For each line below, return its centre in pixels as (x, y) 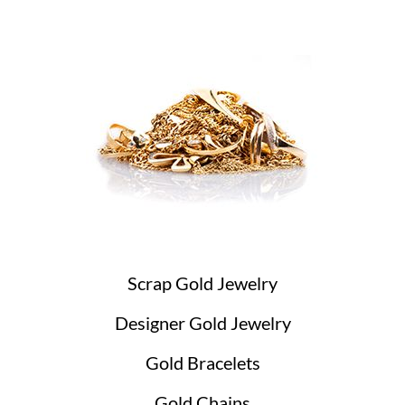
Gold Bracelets (202, 363)
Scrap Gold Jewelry (202, 283)
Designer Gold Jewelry (202, 323)
